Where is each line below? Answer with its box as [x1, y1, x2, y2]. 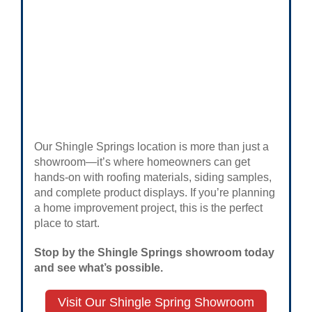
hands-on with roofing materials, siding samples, [34, 171, 272, 184]
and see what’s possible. [34, 262, 163, 274]
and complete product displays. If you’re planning [34, 187, 275, 199]
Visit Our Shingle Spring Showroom [58, 295, 254, 309]
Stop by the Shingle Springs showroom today [34, 247, 274, 259]
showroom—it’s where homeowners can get [34, 156, 250, 169]
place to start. [34, 217, 100, 230]
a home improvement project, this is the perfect [34, 202, 263, 214]
